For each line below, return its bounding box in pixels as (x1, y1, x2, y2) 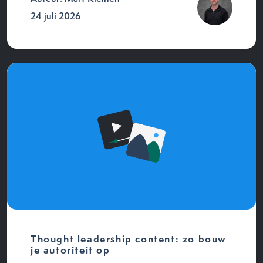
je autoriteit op (31, 242, 114, 257)
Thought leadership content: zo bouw (31, 231, 227, 245)
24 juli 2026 (31, 9, 80, 22)
